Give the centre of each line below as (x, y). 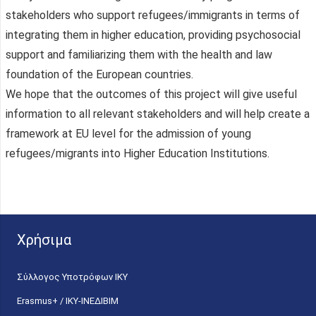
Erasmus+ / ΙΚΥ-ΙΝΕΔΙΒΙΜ (68, 300)
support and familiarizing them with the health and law (139, 54)
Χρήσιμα (44, 239)
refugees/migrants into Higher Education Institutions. (138, 153)
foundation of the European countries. (99, 74)
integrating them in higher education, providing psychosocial (153, 35)
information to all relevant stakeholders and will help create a (158, 114)
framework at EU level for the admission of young (128, 133)
